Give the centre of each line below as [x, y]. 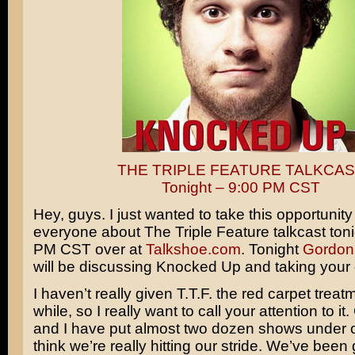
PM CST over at [89, 249]
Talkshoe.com [193, 249]
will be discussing [94, 267]
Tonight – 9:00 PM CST [240, 187]
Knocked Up [198, 267]
